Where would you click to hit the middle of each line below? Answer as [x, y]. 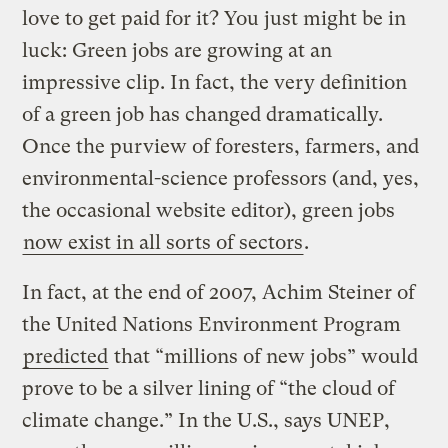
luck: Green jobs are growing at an [177, 50]
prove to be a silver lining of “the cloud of [209, 388]
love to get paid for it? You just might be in [214, 18]
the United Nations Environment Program [212, 324]
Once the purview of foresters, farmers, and [221, 146]
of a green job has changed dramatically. [203, 114]
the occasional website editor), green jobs [209, 210]
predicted [66, 356]
